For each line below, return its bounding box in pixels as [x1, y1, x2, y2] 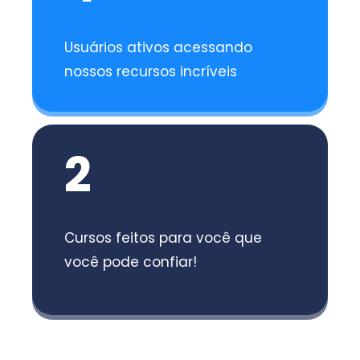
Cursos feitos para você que [64, 227, 263, 247]
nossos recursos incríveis [64, 61, 238, 81]
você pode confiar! [64, 252, 198, 272]
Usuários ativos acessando [64, 37, 253, 57]
